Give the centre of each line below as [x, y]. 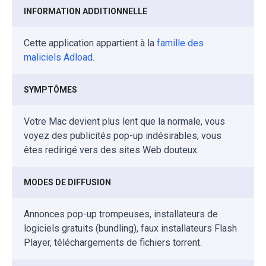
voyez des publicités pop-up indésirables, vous [123, 136]
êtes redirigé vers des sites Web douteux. [111, 150]
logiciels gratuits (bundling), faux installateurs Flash [130, 229]
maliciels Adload [58, 58]
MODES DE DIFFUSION [67, 183]
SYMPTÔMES [50, 90]
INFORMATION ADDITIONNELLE [85, 12]
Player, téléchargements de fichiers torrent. [113, 243]
